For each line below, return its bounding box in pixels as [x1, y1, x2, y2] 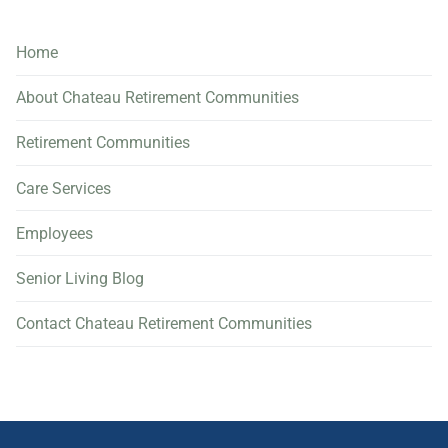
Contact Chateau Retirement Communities [16, 314, 312, 334]
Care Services [16, 178, 111, 198]
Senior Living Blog [16, 269, 144, 288]
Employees [16, 223, 93, 243]
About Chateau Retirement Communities [16, 88, 299, 108]
